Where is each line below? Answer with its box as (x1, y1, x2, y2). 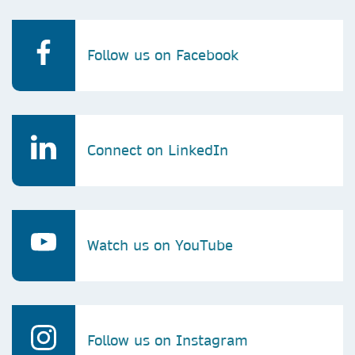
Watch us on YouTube (87, 236, 233, 254)
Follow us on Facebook (87, 46, 239, 64)
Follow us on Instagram (87, 331, 248, 349)
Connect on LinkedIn (87, 141, 228, 159)
